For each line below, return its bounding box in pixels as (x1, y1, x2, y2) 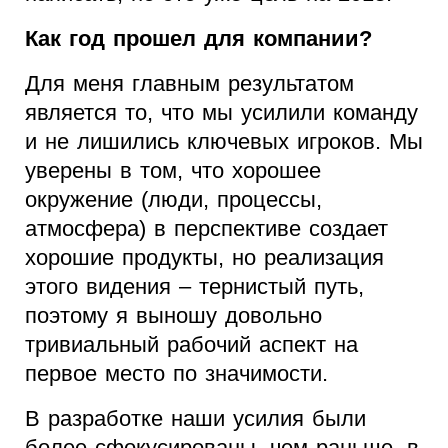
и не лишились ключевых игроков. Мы (25, 129, 423, 155)
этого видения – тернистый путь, (25, 274, 364, 300)
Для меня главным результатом (25, 71, 354, 97)
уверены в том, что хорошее (25, 158, 321, 184)
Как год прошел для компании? (25, 26, 372, 52)
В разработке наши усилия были (25, 406, 366, 432)
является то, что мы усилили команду (25, 100, 418, 126)
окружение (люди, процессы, (25, 187, 322, 213)
